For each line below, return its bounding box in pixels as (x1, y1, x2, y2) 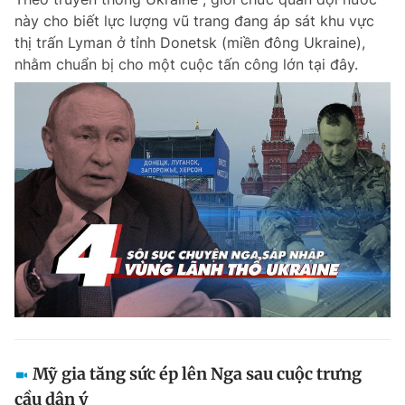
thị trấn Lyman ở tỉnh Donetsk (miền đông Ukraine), (14, 33, 365, 52)
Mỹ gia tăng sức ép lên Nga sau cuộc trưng (33, 363, 362, 384)
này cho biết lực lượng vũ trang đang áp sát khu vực (14, 12, 374, 30)
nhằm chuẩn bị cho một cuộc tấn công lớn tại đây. (14, 55, 358, 73)
